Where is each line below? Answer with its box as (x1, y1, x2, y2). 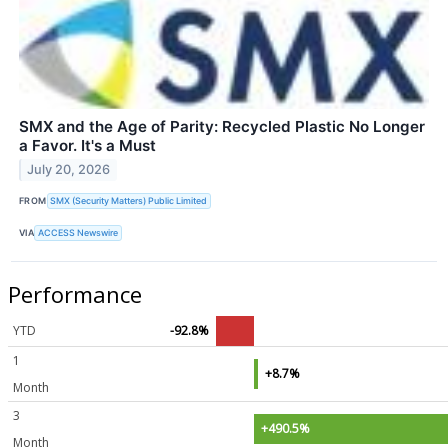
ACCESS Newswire (38, 227, 119, 239)
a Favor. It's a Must (19, 135, 156, 155)
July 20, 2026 (27, 162, 111, 178)
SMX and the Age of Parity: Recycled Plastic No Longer (19, 116, 425, 136)
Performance (8, 278, 142, 309)
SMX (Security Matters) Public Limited (50, 195, 208, 207)
